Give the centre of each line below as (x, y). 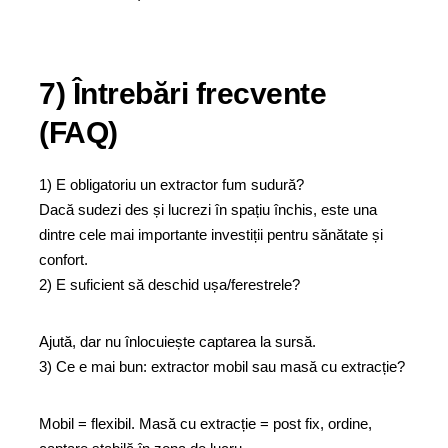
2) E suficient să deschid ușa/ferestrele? (171, 284)
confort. (63, 259)
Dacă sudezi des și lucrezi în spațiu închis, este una (208, 209)
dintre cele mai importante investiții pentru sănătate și (211, 234)
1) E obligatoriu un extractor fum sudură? (173, 184)
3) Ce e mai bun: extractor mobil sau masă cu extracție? (224, 366)
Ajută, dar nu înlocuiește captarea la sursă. (177, 341)
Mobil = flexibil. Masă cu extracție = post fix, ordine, (205, 423)
